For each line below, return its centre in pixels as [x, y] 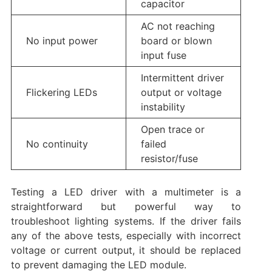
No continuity [57, 144]
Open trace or [172, 130]
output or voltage [181, 93]
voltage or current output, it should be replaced [126, 250]
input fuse [163, 56]
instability [163, 107]
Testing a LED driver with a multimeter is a [126, 192]
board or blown [176, 41]
